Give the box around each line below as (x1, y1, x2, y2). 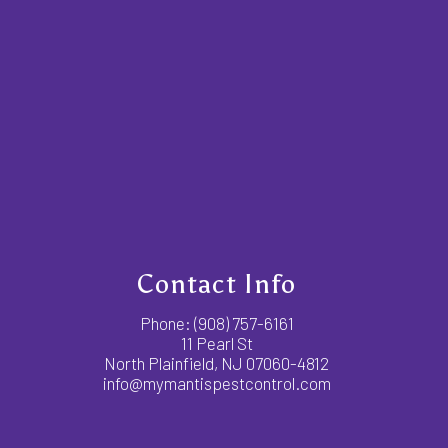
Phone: (139, 313, 194, 334)
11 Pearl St (180, 333, 253, 354)
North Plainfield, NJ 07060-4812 (104, 353, 329, 374)
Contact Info (137, 268, 296, 301)
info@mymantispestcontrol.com (102, 373, 331, 394)
